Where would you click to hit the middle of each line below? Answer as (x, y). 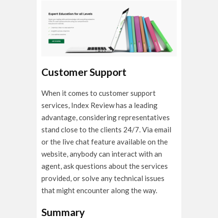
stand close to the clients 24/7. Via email (106, 129)
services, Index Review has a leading (100, 105)
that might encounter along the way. (99, 190)
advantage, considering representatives (106, 117)
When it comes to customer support (99, 93)
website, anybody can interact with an (102, 154)
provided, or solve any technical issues (103, 178)
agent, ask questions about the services (105, 166)
